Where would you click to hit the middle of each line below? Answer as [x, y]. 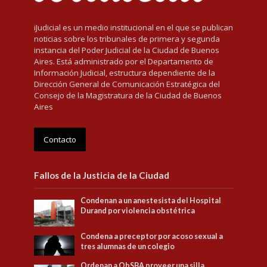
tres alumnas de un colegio [128, 247]
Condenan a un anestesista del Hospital [151, 200]
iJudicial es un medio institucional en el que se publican [133, 27]
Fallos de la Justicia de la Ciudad [101, 175]
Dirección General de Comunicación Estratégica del [127, 84]
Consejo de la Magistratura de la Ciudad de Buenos [128, 95]
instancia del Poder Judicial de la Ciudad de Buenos [126, 50]
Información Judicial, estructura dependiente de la [124, 72]
